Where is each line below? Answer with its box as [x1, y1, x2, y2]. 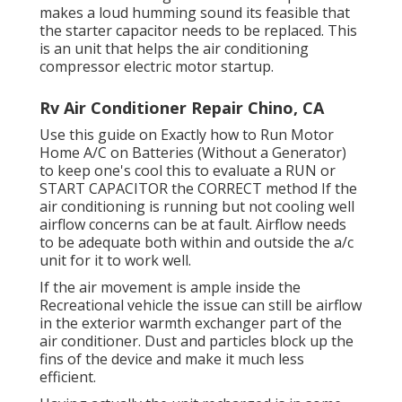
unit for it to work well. [39, 250, 191, 271]
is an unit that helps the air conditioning [39, 39, 309, 59]
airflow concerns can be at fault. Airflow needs [39, 214, 346, 235]
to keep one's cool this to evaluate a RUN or [39, 161, 336, 181]
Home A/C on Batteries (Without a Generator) [39, 143, 346, 163]
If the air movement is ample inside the [39, 277, 301, 298]
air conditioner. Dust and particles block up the [39, 331, 354, 352]
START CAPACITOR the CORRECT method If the [39, 179, 357, 199]
